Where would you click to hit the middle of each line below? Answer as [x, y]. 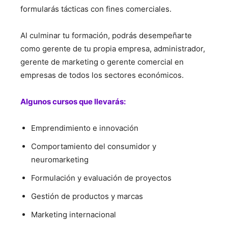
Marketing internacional [74, 215]
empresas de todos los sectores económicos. [102, 75]
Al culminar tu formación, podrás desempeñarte [106, 35]
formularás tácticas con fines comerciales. [96, 9]
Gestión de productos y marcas [87, 196]
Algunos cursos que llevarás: [73, 102]
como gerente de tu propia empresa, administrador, [113, 49]
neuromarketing [60, 160]
